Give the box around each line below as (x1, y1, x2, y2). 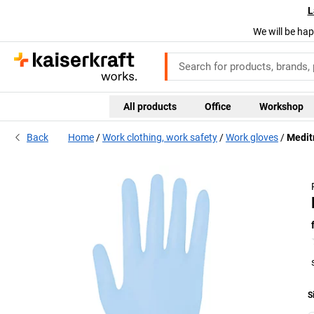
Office (204, 100, 231, 112)
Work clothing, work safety (102, 132, 217, 144)
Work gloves (226, 132, 278, 144)
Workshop (259, 100, 303, 112)
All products (123, 100, 177, 112)
